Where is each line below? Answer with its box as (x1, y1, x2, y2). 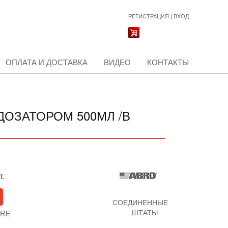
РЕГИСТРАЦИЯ (128, 13, 169, 19)
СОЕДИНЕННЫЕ (112, 198, 168, 207)
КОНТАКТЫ (147, 58, 189, 67)
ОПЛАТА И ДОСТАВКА (6, 58, 88, 67)
